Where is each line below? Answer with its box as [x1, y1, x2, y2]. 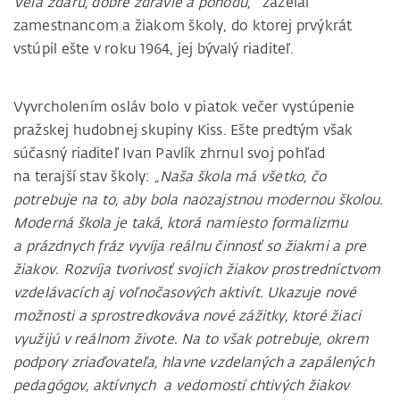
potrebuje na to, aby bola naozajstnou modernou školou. [13, 190, 384, 209]
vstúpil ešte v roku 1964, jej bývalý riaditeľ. [13, 39, 295, 58]
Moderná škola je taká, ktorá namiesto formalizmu [13, 213, 348, 232]
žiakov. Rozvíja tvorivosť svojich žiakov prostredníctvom [13, 260, 381, 279]
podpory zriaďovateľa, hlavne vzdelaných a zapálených [13, 353, 374, 371]
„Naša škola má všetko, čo [150, 167, 326, 186]
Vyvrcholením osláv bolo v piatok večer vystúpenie [13, 97, 355, 116]
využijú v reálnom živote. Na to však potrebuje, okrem [13, 329, 369, 348]
